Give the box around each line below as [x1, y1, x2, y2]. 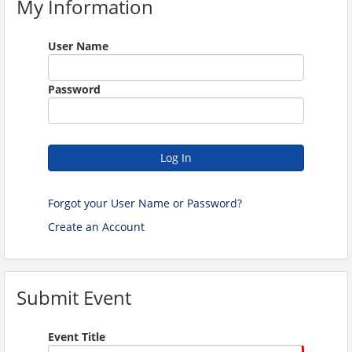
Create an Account [48, 218, 145, 234]
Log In [160, 149, 192, 165]
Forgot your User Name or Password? [48, 195, 242, 211]
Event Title [48, 328, 105, 344]
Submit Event [16, 284, 131, 310]
